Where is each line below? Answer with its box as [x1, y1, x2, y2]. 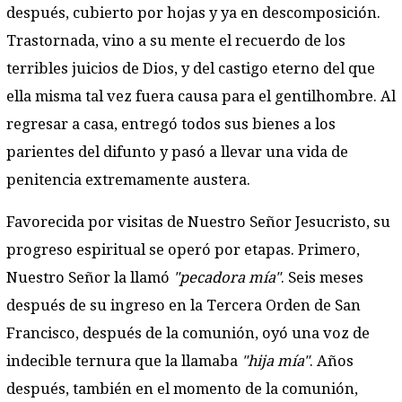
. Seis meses [281, 269, 363, 287]
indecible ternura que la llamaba [6, 353, 241, 371]
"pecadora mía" [173, 269, 281, 287]
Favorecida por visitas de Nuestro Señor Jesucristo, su [6, 214, 390, 232]
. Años [310, 353, 354, 371]
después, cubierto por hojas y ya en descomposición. [6, 4, 380, 22]
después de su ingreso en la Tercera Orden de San [6, 297, 361, 315]
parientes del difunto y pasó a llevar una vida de [6, 143, 348, 161]
